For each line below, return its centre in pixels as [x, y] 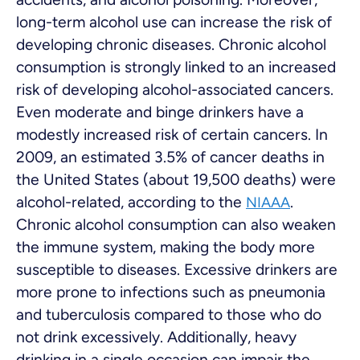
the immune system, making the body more [166, 247]
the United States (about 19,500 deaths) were [176, 179]
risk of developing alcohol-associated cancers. [175, 89]
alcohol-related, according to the [131, 202]
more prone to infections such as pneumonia [171, 292]
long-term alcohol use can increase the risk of [174, 22]
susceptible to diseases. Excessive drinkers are [177, 269]
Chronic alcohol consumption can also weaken [176, 224]
